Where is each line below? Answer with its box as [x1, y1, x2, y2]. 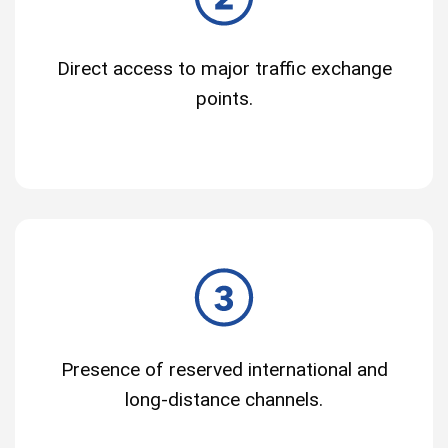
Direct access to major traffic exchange [56, 56, 392, 80]
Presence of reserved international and [60, 357, 388, 381]
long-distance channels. [125, 387, 323, 411]
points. [195, 86, 253, 110]
